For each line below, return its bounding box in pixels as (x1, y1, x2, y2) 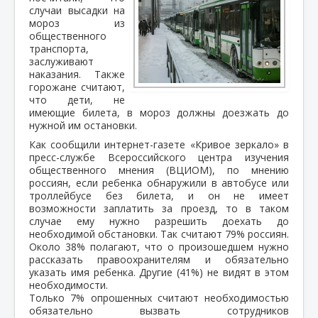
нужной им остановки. (29, 118, 137, 132)
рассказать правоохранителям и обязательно (29, 252, 289, 266)
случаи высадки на (29, 3, 125, 17)
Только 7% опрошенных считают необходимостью (29, 290, 289, 305)
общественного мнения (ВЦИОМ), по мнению (29, 163, 289, 177)
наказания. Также (29, 67, 125, 81)
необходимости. (29, 278, 108, 292)
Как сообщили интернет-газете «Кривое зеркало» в (29, 137, 289, 151)
